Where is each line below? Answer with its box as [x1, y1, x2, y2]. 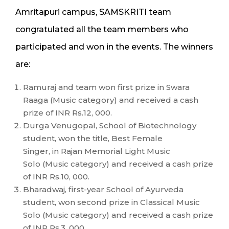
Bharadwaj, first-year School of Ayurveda [23, 185, 184, 195]
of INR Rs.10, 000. [23, 172, 89, 182]
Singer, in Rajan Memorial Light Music [23, 146, 170, 156]
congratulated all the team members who [15, 25, 189, 35]
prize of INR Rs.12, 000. [23, 108, 112, 118]
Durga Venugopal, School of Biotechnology [23, 121, 196, 131]
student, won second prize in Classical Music [23, 197, 200, 208]
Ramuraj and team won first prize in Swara [23, 82, 190, 93]
